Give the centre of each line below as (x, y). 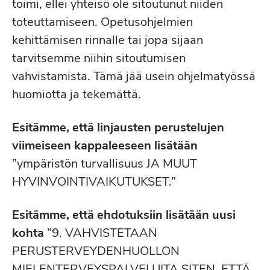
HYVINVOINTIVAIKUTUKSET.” (94, 182)
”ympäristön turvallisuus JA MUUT (105, 164)
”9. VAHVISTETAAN (101, 233)
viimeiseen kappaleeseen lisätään (105, 146)
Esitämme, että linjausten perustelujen (118, 127)
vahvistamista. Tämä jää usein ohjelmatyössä (134, 76)
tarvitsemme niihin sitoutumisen (99, 58)
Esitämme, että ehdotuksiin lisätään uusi (124, 215)
